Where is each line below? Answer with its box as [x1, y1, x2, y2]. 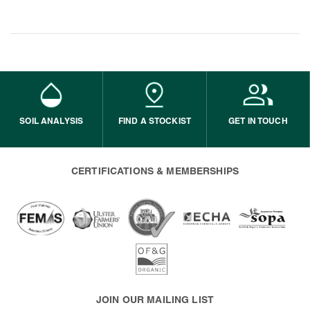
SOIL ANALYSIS [19, 116, 84, 126]
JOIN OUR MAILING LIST [96, 294, 214, 305]
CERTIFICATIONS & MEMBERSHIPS [71, 165, 239, 176]
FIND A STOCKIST [118, 116, 192, 126]
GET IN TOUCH [228, 116, 288, 126]
